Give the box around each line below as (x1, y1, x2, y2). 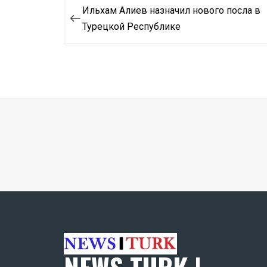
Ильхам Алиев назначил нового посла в (82, 4, 260, 16)
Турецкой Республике (82, 20, 181, 32)
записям (64, 44, 123, 61)
